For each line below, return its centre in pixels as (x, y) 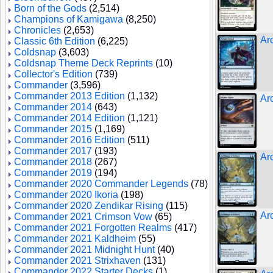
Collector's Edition (53, 74)
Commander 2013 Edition (69, 96)
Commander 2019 (53, 173)
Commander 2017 (53, 151)
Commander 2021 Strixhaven (77, 261)
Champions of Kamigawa (69, 19)
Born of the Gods (50, 8)
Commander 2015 (53, 129)
